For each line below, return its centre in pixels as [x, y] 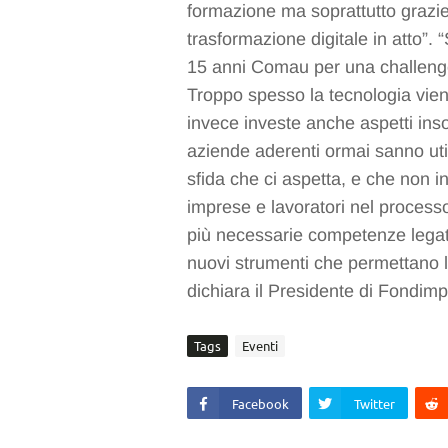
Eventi [260, 346]
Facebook [260, 404]
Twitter [374, 404]
